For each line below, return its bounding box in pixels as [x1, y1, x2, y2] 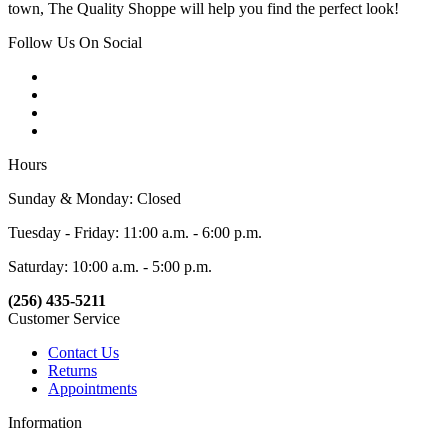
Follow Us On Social [8, 34, 142, 52]
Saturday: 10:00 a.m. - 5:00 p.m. [8, 258, 212, 276]
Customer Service [8, 310, 120, 328]
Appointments [48, 380, 137, 398]
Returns [48, 362, 97, 380]
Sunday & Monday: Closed [8, 190, 181, 208]
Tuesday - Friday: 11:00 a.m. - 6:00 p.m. [8, 224, 262, 242]
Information [8, 414, 82, 432]
